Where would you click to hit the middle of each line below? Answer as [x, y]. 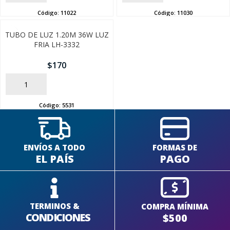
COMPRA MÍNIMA [175, 206]
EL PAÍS [54, 159]
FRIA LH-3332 [57, 45]
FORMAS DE [175, 147]
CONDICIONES [57, 218]
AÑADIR [20, 84]
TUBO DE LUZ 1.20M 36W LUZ [57, 35]
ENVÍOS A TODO [55, 147]
